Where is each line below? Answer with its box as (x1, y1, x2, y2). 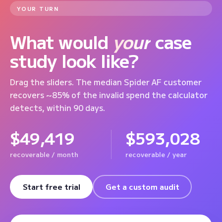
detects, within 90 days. (10, 101, 105, 113)
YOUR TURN (17, 4, 59, 12)
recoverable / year (125, 149, 187, 159)
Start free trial (22, 181, 80, 192)
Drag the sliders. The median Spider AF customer (10, 75, 202, 88)
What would (10, 28, 113, 54)
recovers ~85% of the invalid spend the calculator (10, 88, 208, 101)
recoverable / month (10, 149, 78, 159)
